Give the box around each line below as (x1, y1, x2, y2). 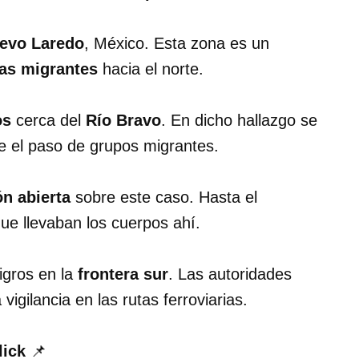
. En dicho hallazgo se (161, 111, 317, 130)
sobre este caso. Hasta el (71, 188, 257, 207)
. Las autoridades (168, 265, 292, 284)
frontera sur (78, 265, 168, 284)
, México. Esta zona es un (84, 34, 269, 53)
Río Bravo (86, 111, 161, 130)
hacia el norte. (98, 60, 204, 79)
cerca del (11, 111, 86, 130)
